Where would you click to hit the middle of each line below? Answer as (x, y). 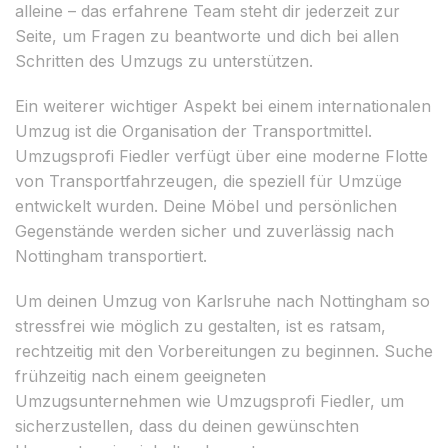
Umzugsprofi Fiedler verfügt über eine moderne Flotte (221, 155)
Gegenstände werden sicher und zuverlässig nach (204, 230)
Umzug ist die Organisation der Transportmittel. (193, 130)
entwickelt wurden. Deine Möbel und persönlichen (206, 205)
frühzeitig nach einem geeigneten (140, 375)
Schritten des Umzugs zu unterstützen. (164, 60)
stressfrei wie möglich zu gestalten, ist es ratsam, (200, 325)
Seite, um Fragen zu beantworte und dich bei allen (207, 35)
